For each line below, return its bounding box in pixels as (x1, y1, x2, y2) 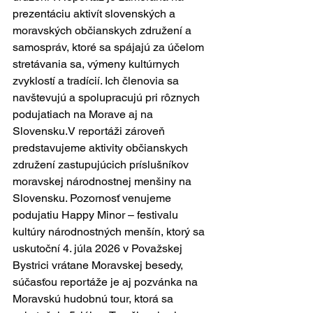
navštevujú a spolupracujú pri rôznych (13, 91, 203, 104)
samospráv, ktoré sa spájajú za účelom (13, 41, 207, 54)
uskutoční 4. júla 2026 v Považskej (13, 242, 185, 255)
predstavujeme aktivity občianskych (13, 141, 191, 154)
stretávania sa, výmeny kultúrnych (13, 57, 182, 71)
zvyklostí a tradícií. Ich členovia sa (13, 74, 182, 87)
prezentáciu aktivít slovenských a (13, 7, 178, 20)
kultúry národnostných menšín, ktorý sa (13, 225, 208, 238)
